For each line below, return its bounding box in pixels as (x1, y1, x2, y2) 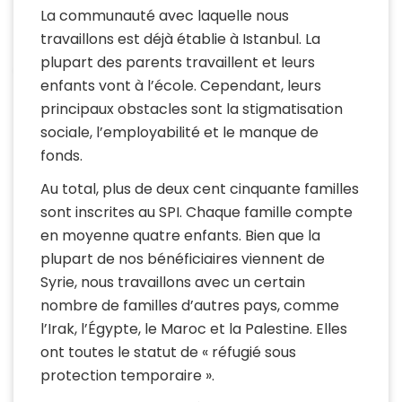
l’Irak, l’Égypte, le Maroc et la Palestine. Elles (40, 319, 347, 340)
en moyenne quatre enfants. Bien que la (40, 225, 320, 247)
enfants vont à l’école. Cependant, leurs (40, 75, 321, 97)
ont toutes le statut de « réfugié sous (40, 342, 296, 363)
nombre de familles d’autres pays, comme (40, 295, 339, 317)
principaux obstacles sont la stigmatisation (40, 99, 343, 120)
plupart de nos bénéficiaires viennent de (40, 249, 325, 270)
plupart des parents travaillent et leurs (40, 52, 315, 74)
